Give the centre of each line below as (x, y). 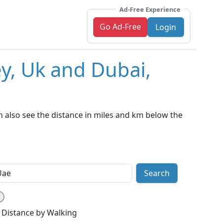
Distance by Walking (39, 213)
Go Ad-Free (120, 26)
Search (157, 173)
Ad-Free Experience (150, 9)
